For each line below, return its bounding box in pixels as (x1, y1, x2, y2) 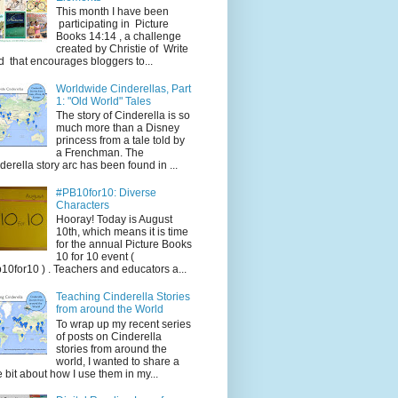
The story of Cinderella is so (55, 109, 190, 123)
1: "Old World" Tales (55, 94, 151, 107)
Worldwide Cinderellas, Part (55, 82, 191, 95)
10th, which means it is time (55, 226, 188, 239)
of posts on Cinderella (55, 330, 162, 343)
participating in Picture (55, 18, 169, 31)
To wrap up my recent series (55, 317, 191, 330)
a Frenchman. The (55, 147, 144, 160)
